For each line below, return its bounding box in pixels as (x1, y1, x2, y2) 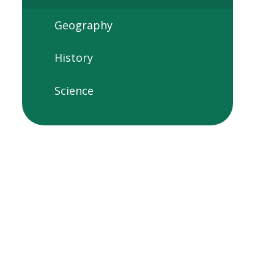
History (54, 50, 93, 65)
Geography (54, 17, 113, 32)
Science (54, 83, 94, 98)
